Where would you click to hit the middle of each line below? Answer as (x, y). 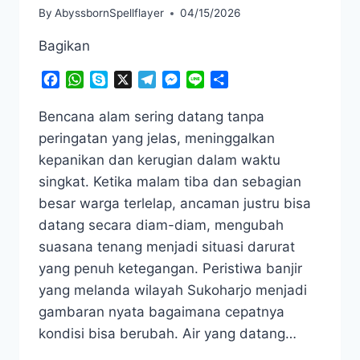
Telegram (184, 80)
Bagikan (64, 46)
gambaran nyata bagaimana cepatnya (162, 312)
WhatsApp (115, 80)
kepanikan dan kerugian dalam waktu (160, 160)
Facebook (90, 80)
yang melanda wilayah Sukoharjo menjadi (173, 290)
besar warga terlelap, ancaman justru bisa (175, 204)
